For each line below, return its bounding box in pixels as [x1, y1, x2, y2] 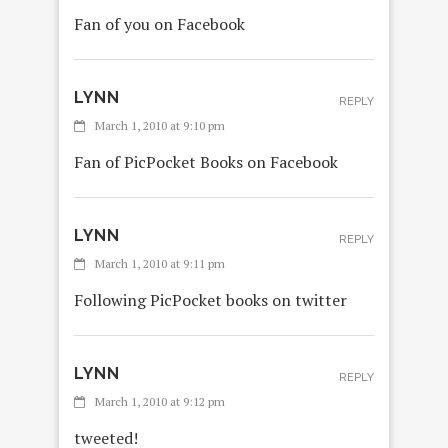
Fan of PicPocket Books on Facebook [74, 151, 338, 174]
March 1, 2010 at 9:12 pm [95, 394, 225, 410]
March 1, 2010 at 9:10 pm [95, 118, 225, 134]
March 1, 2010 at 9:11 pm [95, 256, 225, 272]
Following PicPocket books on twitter [74, 289, 347, 312]
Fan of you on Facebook [74, 13, 245, 36]
